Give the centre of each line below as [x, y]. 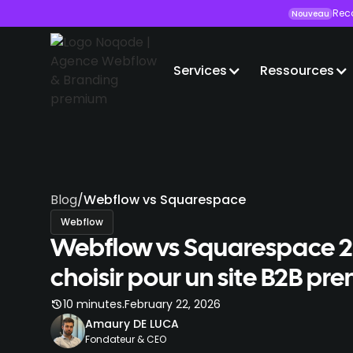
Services [200, 71]
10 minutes [93, 304]
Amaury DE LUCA [132, 323]
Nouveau [310, 13]
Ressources [297, 71]
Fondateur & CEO [126, 339]
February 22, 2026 [173, 304]
